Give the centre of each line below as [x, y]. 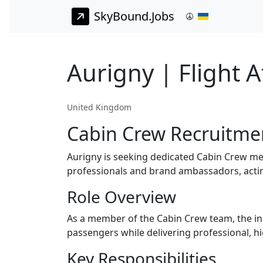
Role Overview [122, 197]
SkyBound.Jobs [134, 16]
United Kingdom [99, 107]
